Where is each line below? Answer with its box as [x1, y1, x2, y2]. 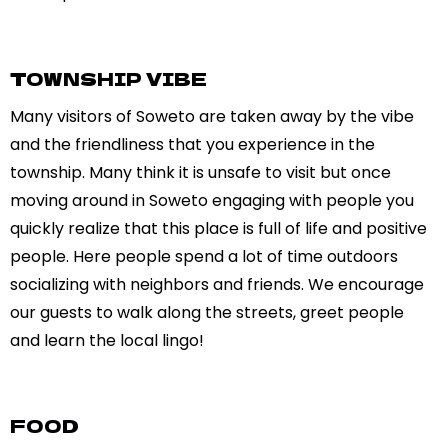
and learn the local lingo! [10, 328, 205, 352]
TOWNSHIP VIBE [10, 64, 208, 91]
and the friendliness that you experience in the [10, 132, 376, 156]
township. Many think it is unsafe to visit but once [10, 160, 392, 184]
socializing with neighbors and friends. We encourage [10, 272, 425, 296]
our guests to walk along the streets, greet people [10, 300, 405, 324]
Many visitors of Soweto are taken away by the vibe [10, 104, 415, 128]
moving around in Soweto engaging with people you [10, 188, 415, 212]
